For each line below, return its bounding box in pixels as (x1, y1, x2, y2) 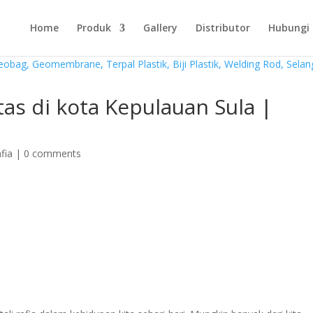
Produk (76, 21, 111, 34)
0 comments (24, 147, 82, 160)
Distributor (195, 21, 250, 34)
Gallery (143, 21, 177, 34)
